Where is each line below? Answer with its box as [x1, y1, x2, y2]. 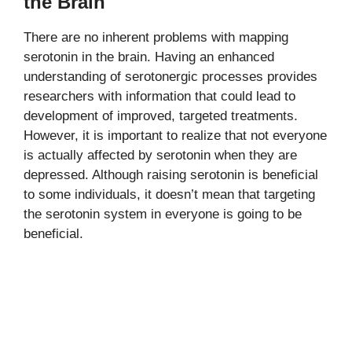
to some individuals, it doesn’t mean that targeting [24, 186, 315, 202]
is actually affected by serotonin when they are [24, 147, 297, 163]
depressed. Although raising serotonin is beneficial [24, 167, 318, 182]
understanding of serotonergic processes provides [24, 68, 317, 84]
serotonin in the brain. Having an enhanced [24, 49, 274, 64]
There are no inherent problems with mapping [24, 29, 288, 45]
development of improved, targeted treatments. [24, 108, 298, 123]
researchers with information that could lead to [24, 88, 295, 104]
